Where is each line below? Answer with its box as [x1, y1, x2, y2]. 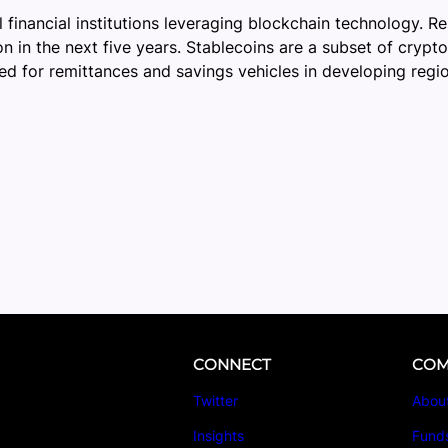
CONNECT [192, 355, 271, 375]
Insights [192, 427, 244, 445]
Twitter [192, 392, 238, 410]
